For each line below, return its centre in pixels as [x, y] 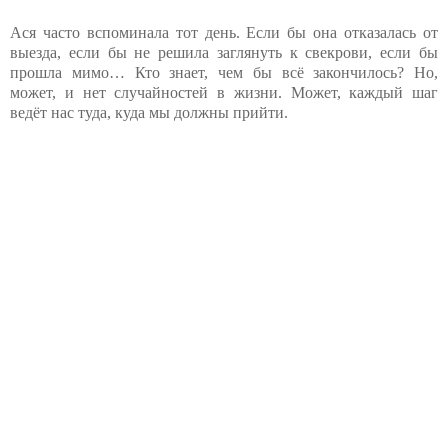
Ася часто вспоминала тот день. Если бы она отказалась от [224, 32]
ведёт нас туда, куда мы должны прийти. [149, 112]
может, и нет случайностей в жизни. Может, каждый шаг [224, 92]
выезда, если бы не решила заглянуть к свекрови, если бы [224, 52]
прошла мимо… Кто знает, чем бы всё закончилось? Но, [224, 72]
